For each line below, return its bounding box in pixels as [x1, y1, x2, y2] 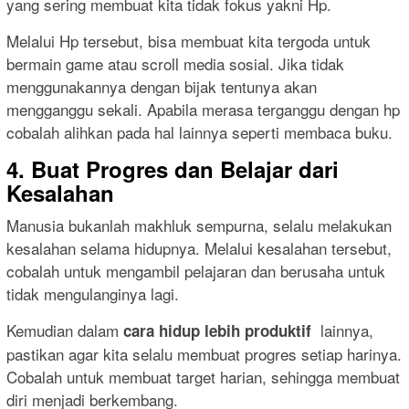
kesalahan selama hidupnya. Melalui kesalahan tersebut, [6, 236, 392, 260]
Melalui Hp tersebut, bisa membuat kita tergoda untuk [6, 29, 371, 53]
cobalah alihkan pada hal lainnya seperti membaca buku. [6, 121, 393, 144]
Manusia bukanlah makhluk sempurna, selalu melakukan [6, 214, 392, 237]
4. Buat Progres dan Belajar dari [6, 153, 339, 185]
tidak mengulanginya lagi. [6, 282, 179, 306]
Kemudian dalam [6, 319, 123, 342]
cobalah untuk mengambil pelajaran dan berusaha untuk [6, 259, 385, 283]
